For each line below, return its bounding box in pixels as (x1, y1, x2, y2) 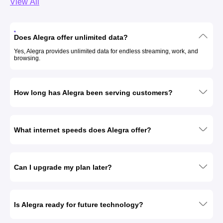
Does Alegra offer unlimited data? (14, 33, 128, 41)
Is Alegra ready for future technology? (14, 200, 143, 209)
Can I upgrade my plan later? (14, 163, 112, 171)
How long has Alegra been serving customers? (14, 88, 173, 97)
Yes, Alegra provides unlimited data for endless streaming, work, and (14, 48, 198, 55)
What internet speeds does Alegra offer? (14, 125, 151, 134)
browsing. (14, 55, 40, 62)
